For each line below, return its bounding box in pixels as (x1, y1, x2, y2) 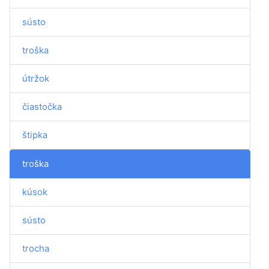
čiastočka (22, 101, 62, 112)
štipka (22, 129, 47, 141)
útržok (22, 73, 49, 84)
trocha (22, 243, 49, 254)
